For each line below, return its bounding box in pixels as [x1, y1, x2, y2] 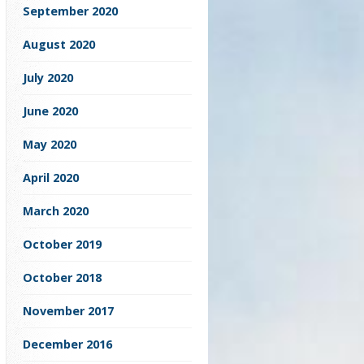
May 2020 [23, 136, 76, 153]
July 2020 [23, 70, 73, 86]
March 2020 [23, 203, 89, 219]
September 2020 [23, 3, 118, 19]
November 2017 [23, 303, 114, 319]
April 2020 [23, 170, 79, 186]
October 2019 [23, 236, 102, 253]
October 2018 [23, 270, 102, 286]
